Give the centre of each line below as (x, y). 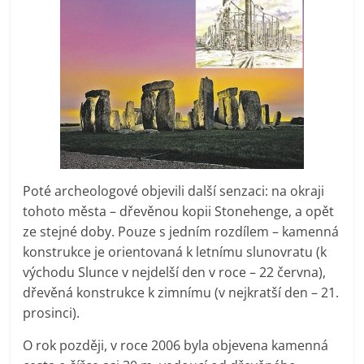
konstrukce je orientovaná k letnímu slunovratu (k (175, 251)
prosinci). (52, 312)
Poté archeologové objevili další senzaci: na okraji (174, 191)
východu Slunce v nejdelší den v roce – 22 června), (175, 272)
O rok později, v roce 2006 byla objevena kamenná (176, 345)
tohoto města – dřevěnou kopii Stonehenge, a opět (179, 211)
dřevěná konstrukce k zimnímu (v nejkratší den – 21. (181, 292)
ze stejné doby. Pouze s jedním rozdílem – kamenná (181, 231)
